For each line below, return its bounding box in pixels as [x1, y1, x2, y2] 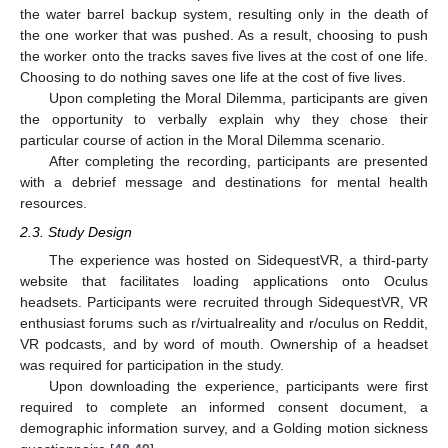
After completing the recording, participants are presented [48, 153, 428, 170]
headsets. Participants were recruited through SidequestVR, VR [20, 293, 428, 310]
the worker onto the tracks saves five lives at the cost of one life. [20, 48, 428, 65]
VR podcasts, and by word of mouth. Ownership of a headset [20, 335, 428, 352]
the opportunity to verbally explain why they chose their [20, 111, 428, 128]
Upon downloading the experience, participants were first [48, 377, 428, 394]
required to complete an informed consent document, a [20, 398, 428, 415]
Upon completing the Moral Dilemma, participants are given [48, 90, 428, 107]
